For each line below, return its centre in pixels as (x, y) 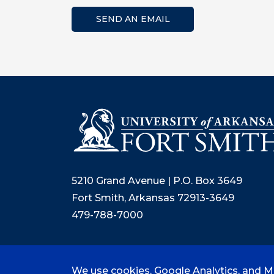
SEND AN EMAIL (133, 19)
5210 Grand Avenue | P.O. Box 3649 (157, 181)
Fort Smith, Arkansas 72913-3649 (153, 198)
